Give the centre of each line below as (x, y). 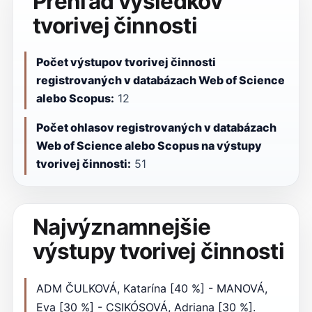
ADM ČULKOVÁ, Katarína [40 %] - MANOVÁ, (151, 288)
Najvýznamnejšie (122, 227)
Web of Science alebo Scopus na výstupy (149, 146)
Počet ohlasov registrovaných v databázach (156, 128)
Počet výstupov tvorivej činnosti (126, 62)
